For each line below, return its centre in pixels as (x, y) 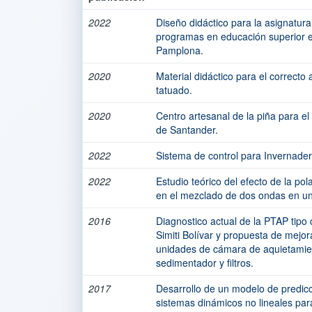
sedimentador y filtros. (205, 263)
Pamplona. (180, 50)
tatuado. (174, 90)
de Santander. (187, 130)
